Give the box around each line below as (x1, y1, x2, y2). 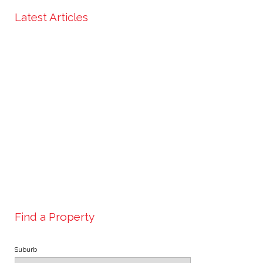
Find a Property (15, 210, 95, 223)
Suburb (15, 245, 37, 253)
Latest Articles (15, 10, 88, 23)
